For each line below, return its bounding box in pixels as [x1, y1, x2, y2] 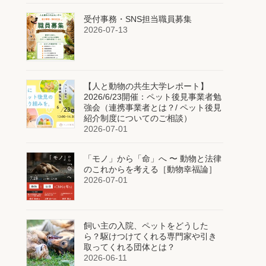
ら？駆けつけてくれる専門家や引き [83, 231, 217, 241]
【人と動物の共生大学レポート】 [83, 81, 208, 91]
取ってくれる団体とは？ [83, 242, 175, 252]
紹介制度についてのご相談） [83, 113, 192, 123]
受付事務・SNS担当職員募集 [83, 14, 192, 24]
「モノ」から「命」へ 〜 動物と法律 [83, 153, 221, 163]
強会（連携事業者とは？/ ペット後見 [83, 102, 221, 112]
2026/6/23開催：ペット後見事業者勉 [83, 91, 221, 102]
